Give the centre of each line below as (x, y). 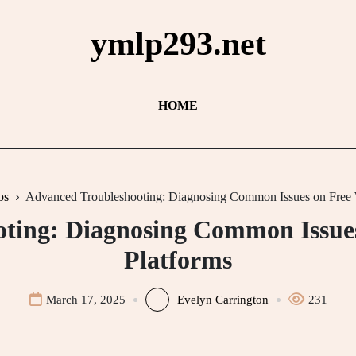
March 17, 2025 (85, 300)
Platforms (178, 260)
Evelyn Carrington (222, 300)
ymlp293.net (178, 44)
